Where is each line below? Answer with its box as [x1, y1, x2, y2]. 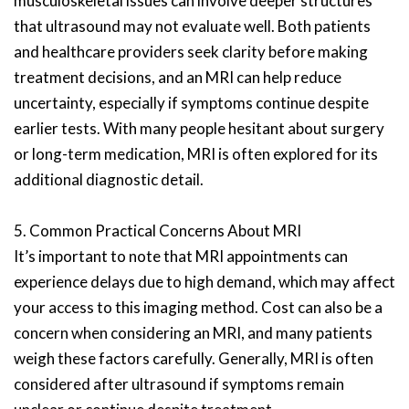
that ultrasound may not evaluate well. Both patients [14, 16, 371, 36]
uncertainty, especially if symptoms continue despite [14, 93, 369, 112]
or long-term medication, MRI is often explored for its [14, 144, 378, 163]
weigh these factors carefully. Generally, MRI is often [14, 349, 373, 368]
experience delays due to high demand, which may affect [14, 272, 395, 291]
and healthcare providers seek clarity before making [14, 42, 368, 61]
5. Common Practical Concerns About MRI [14, 221, 301, 240]
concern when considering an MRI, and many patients [14, 323, 372, 342]
